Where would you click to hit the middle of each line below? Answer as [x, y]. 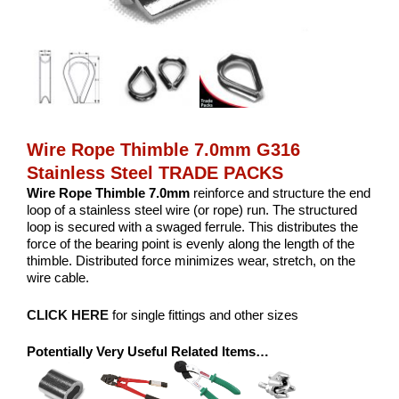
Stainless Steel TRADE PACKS [155, 173]
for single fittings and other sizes [205, 314]
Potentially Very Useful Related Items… [148, 352]
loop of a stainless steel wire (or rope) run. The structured [192, 210]
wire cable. [58, 278]
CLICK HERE [69, 314]
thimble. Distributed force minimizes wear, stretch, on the [191, 261]
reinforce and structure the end [280, 193]
